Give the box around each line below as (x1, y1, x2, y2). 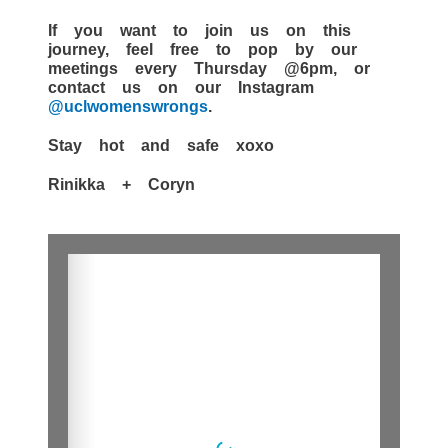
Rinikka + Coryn (48, 174, 195, 193)
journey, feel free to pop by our (48, 39, 357, 58)
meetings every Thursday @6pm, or (48, 58, 370, 77)
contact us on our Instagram (48, 77, 314, 96)
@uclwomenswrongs (48, 96, 208, 115)
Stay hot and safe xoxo (48, 135, 274, 154)
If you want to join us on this (48, 20, 351, 39)
